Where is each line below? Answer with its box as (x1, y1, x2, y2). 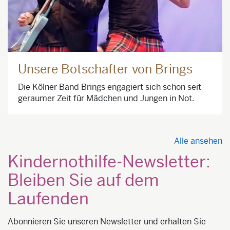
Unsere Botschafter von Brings (18, 62, 193, 78)
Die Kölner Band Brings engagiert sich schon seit (18, 82, 201, 93)
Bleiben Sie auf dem (8, 170, 159, 191)
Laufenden (8, 188, 89, 209)
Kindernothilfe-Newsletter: (8, 151, 210, 172)
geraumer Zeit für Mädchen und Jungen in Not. (18, 93, 194, 104)
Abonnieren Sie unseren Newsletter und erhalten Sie (8, 216, 206, 227)
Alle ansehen (174, 136, 222, 147)
